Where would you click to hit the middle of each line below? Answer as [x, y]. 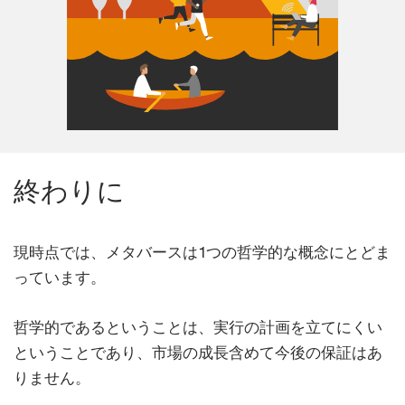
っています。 [60, 278]
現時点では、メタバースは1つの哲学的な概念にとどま [202, 253]
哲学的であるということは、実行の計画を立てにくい [198, 328]
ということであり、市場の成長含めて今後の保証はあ [198, 353]
